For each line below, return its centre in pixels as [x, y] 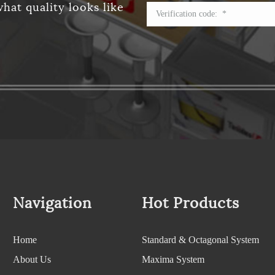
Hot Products [191, 203]
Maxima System [173, 259]
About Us [32, 259]
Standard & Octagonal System [200, 240]
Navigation [52, 203]
